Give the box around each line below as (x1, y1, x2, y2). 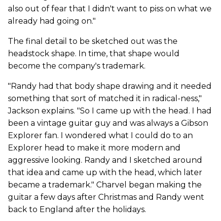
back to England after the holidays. (8, 205, 146, 215)
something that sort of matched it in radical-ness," (8, 94, 202, 104)
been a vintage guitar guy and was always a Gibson (8, 118, 208, 128)
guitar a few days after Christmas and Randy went (8, 192, 204, 202)
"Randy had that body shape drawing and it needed (8, 81, 212, 91)
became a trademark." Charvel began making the (8, 180, 202, 190)
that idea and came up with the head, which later (8, 168, 202, 178)
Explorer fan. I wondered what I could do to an (8, 131, 193, 141)
